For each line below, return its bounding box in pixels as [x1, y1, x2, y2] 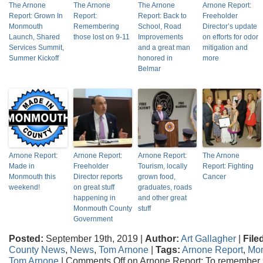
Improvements [138, 33, 183, 41]
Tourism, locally [138, 162, 187, 170]
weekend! [9, 183, 40, 191]
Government [73, 215, 113, 223]
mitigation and [203, 43, 248, 52]
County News [9, 244, 65, 255]
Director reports [73, 173, 123, 181]
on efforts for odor [203, 33, 258, 41]
